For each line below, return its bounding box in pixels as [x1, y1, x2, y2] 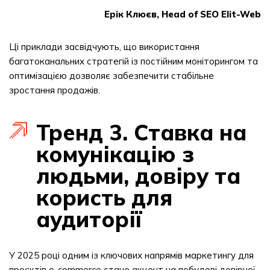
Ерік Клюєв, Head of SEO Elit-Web [104, 8, 261, 20]
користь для [36, 184, 172, 211]
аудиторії [36, 206, 142, 233]
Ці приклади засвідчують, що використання [9, 41, 199, 52]
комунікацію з [36, 140, 194, 168]
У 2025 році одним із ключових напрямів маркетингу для [9, 250, 254, 261]
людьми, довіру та [36, 162, 240, 189]
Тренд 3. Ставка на [36, 119, 246, 146]
